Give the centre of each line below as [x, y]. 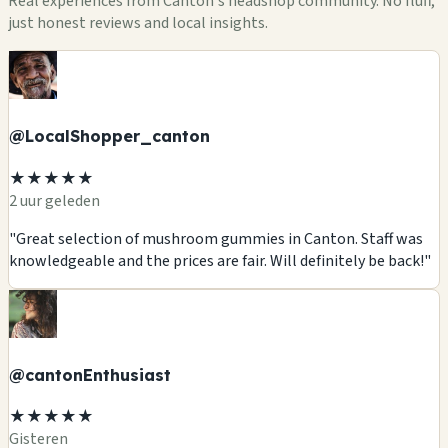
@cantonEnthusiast [90, 374]
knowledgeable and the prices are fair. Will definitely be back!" [220, 260]
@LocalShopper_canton [109, 136]
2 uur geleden [54, 200]
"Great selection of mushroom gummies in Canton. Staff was [216, 238]
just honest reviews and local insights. [138, 23]
